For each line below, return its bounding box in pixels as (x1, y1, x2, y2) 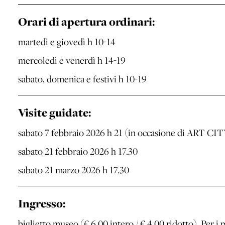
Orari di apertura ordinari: (18, 14, 155, 29)
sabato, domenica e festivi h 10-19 (18, 72, 147, 85)
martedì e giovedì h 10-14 (18, 35, 116, 48)
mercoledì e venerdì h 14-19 (18, 54, 126, 66)
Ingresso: (18, 196, 65, 211)
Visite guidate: (18, 105, 91, 120)
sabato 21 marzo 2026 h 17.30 (18, 163, 129, 176)
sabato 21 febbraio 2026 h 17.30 (18, 145, 138, 157)
